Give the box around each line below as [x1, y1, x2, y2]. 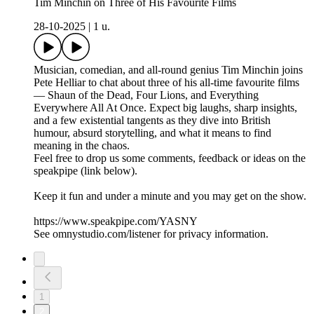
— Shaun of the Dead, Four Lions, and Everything [34, 89, 259, 102]
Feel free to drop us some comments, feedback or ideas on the [34, 152, 306, 165]
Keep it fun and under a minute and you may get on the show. [34, 190, 306, 203]
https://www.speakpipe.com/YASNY [34, 215, 198, 228]
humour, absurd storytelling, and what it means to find [34, 127, 271, 139]
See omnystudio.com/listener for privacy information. [34, 228, 268, 240]
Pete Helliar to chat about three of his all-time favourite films [34, 76, 299, 89]
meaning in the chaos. [34, 139, 130, 152]
